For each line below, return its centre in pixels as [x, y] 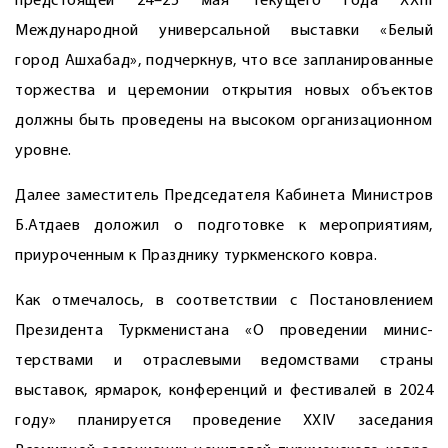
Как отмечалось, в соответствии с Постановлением [224, 301]
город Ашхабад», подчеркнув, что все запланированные [224, 61]
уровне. [43, 151]
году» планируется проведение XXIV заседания [224, 421]
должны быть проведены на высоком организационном [224, 121]
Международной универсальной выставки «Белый [224, 31]
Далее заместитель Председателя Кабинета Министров [224, 196]
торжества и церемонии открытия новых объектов [224, 91]
